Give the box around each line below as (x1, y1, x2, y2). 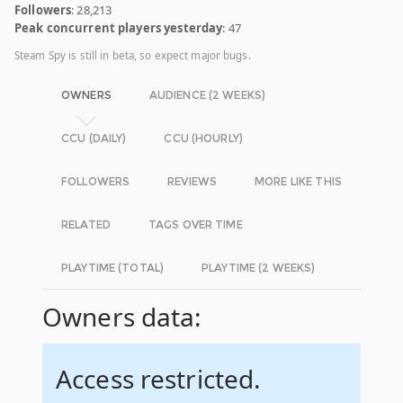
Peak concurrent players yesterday (14, 20, 223, 37)
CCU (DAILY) (61, 131, 127, 146)
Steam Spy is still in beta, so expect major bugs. (14, 49, 251, 63)
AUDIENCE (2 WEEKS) (148, 88, 266, 103)
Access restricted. (56, 362, 262, 397)
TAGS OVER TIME (148, 218, 243, 232)
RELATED (61, 218, 111, 232)
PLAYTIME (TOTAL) (61, 261, 165, 275)
